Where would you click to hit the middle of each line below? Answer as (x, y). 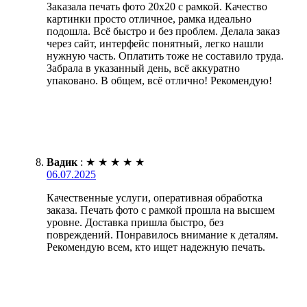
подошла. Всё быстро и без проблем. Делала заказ (163, 31)
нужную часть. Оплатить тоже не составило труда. (165, 56)
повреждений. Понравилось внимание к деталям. (162, 234)
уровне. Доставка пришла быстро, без (135, 222)
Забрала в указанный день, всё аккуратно (143, 68)
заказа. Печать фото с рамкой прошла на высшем (161, 210)
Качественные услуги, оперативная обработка (155, 197)
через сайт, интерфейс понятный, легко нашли (155, 43)
